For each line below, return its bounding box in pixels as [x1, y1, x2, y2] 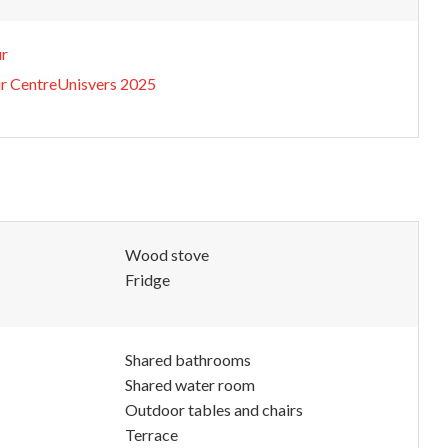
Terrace [125, 425, 178, 444]
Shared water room [125, 375, 255, 394]
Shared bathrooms [125, 350, 251, 369]
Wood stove [125, 245, 209, 264]
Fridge [125, 270, 170, 289]
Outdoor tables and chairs [125, 400, 303, 419]
